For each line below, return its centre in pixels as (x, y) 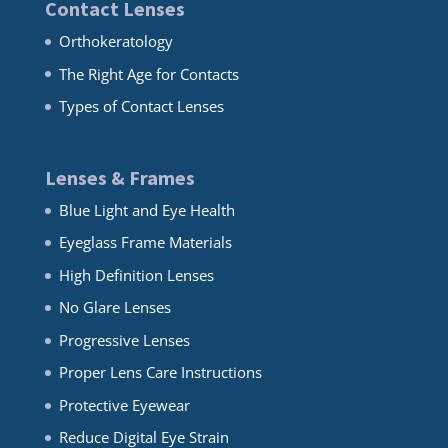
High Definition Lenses (136, 274)
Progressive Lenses (124, 339)
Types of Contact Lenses (141, 106)
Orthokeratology (115, 41)
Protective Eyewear (124, 404)
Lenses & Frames (119, 177)
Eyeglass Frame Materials (145, 242)
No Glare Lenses (114, 307)
